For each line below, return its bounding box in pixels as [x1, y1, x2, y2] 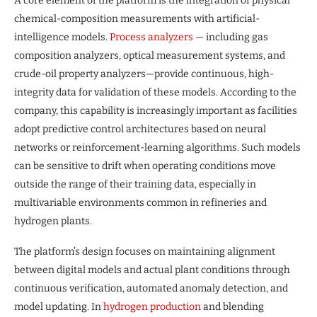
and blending [201, 300, 264, 313]
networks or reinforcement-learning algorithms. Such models [14, 141, 301, 154]
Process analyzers [110, 30, 193, 43]
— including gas [193, 30, 268, 43]
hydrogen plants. [14, 214, 92, 227]
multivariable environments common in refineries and [14, 196, 267, 209]
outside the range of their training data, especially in [14, 178, 256, 190]
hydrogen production [103, 300, 201, 313]
